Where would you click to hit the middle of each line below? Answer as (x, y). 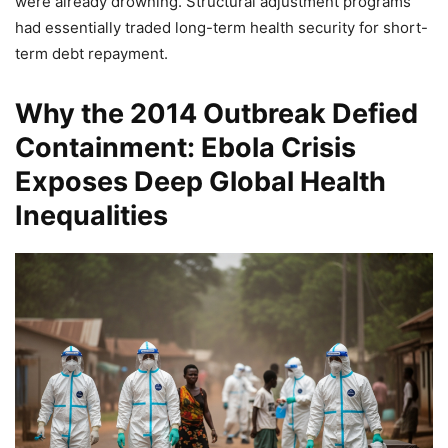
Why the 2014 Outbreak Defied (216, 114)
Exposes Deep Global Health (200, 182)
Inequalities (91, 216)
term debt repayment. (91, 54)
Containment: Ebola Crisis (185, 148)
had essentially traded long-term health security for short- (221, 28)
